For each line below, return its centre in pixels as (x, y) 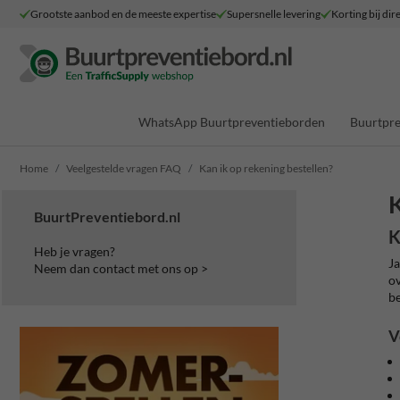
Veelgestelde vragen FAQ (124, 168)
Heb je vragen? (75, 251)
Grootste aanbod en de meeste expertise (123, 13)
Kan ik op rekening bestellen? (266, 168)
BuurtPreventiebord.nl (107, 217)
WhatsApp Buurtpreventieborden (231, 121)
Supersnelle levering (274, 13)
